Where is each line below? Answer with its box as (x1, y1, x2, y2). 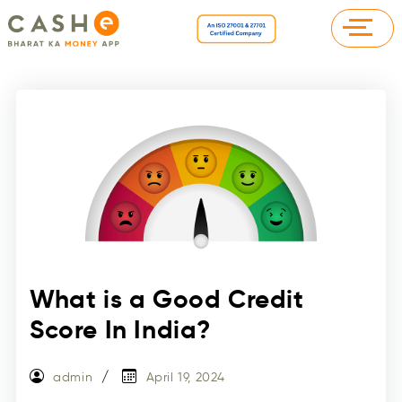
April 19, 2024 (145, 370, 226, 386)
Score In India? (30, 314, 212, 346)
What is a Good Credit (30, 284, 304, 316)
